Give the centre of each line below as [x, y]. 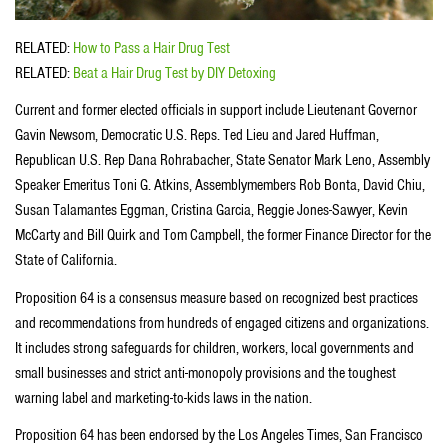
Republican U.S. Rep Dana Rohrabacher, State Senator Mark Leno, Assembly [222, 160]
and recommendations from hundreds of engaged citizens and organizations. [222, 322]
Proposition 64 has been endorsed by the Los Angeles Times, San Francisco [219, 435]
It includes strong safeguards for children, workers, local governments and [214, 347]
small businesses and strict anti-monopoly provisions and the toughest [205, 372]
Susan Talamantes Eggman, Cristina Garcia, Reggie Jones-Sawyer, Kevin [211, 210]
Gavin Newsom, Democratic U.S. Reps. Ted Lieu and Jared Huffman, [197, 135]
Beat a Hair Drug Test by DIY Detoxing [174, 72]
